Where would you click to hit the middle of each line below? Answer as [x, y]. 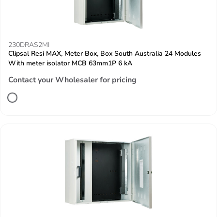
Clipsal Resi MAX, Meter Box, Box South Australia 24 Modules [105, 54]
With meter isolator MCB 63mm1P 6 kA [70, 63]
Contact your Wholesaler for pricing [72, 80]
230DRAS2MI [29, 45]
